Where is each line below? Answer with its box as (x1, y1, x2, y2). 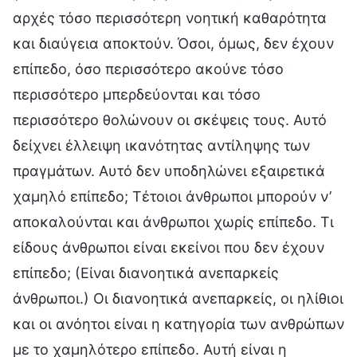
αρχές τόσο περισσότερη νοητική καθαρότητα (13, 9, 327, 26)
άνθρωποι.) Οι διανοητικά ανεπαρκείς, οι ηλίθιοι (13, 289, 343, 307)
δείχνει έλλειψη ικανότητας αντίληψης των (13, 136, 310, 154)
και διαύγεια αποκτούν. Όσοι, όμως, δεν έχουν (13, 34, 334, 52)
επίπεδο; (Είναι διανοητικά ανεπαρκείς (13, 264, 279, 281)
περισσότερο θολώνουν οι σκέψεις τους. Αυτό (13, 111, 327, 128)
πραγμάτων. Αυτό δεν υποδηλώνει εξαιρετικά (13, 162, 325, 179)
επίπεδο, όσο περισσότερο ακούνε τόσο (13, 60, 284, 77)
